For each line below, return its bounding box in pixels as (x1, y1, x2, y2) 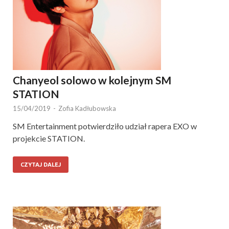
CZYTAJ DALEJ (20, 161, 61, 168)
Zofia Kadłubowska (58, 104, 116, 112)
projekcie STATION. (13, 133, 85, 143)
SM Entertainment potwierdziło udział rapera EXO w (13, 121, 197, 131)
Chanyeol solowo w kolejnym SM (13, 73, 171, 86)
